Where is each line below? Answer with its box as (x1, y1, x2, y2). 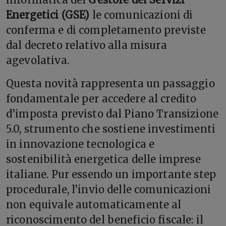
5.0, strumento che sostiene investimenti (6, 122, 215, 135)
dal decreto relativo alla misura (6, 38, 167, 51)
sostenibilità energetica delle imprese (6, 152, 201, 165)
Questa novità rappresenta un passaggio (6, 77, 215, 90)
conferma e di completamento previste (6, 23, 206, 36)
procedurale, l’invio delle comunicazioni (6, 183, 211, 196)
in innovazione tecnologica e (6, 137, 155, 150)
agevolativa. (6, 53, 69, 67)
